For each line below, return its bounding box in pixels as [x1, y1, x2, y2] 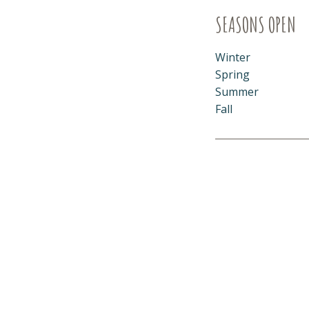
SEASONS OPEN [215, 11, 296, 37]
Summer [215, 83, 259, 99]
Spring [215, 66, 250, 82]
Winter [215, 49, 250, 65]
